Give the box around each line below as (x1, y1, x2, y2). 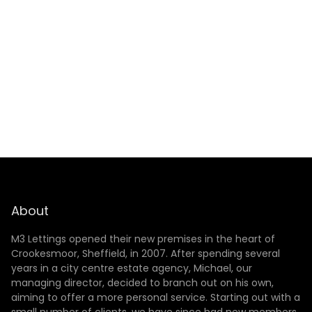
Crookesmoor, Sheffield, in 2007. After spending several (11, 247, 280, 261)
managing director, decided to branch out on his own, (11, 276, 274, 290)
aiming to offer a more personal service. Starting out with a (11, 290, 300, 305)
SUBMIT (238, 90, 279, 107)
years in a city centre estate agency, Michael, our (11, 261, 252, 276)
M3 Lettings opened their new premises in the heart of (11, 232, 275, 247)
